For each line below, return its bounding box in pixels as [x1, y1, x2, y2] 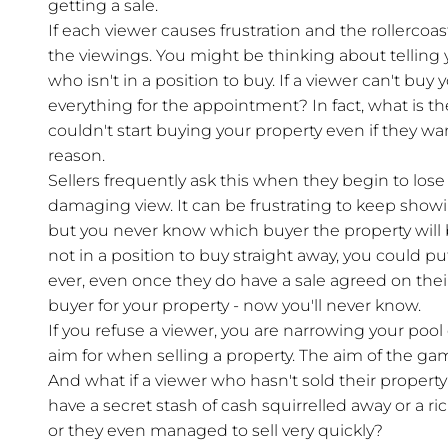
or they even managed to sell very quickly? [48, 421, 383, 441]
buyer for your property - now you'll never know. [48, 296, 421, 316]
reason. [48, 146, 105, 166]
